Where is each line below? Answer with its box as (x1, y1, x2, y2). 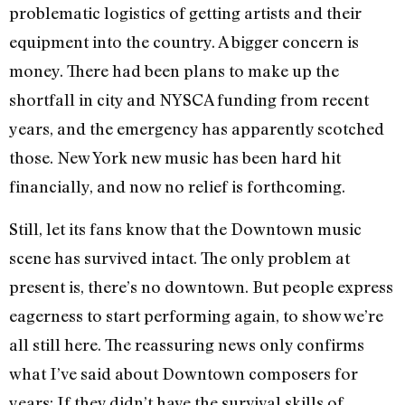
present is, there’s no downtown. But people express (9, 276, 393, 297)
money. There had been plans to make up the (9, 61, 339, 81)
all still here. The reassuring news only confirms (9, 334, 364, 354)
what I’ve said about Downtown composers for (9, 363, 358, 383)
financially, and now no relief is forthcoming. (9, 176, 345, 197)
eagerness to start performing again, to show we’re (9, 305, 383, 325)
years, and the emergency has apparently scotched (9, 118, 384, 139)
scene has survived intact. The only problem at (9, 247, 350, 268)
